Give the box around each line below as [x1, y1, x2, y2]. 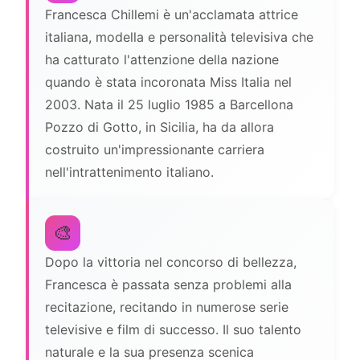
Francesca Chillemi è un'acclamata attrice [45, 6, 298, 22]
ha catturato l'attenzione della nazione [45, 51, 279, 67]
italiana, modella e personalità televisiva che [45, 29, 313, 45]
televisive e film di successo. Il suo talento [45, 321, 301, 337]
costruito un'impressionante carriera [45, 141, 264, 157]
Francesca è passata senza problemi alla [45, 276, 292, 292]
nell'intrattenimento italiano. [45, 164, 214, 180]
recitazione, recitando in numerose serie [45, 299, 288, 315]
